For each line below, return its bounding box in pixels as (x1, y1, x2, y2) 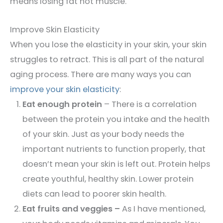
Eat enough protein (22, 98, 102, 110)
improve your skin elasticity (10, 83, 119, 95)
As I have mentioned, (121, 203, 206, 215)
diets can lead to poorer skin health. (22, 188, 166, 200)
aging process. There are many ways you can (10, 68, 191, 80)
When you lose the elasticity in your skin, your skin (10, 38, 207, 50)
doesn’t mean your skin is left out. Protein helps (22, 158, 210, 170)
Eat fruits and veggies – (22, 203, 122, 215)
